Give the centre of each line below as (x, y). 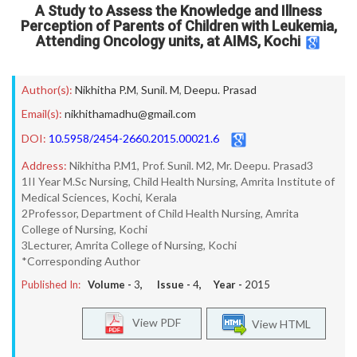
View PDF (153, 322)
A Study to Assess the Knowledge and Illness (178, 11)
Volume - (111, 284)
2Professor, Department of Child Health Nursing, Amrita (160, 213)
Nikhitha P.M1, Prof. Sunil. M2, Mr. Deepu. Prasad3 (191, 165)
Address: (44, 165)
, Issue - (167, 284)
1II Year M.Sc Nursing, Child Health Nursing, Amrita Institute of (178, 181)
